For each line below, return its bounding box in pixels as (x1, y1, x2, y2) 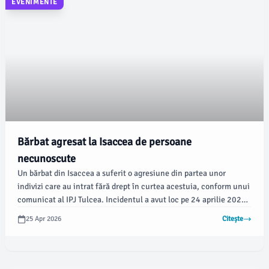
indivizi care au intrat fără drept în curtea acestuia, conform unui (17, 181, 250, 192)
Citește (222, 214, 243, 223)
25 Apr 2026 (26, 214, 61, 223)
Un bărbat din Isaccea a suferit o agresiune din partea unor (17, 168, 226, 178)
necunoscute (17, 152, 76, 165)
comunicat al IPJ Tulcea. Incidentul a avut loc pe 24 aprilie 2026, (17, 195, 249, 205)
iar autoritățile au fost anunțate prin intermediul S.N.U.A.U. (17, 208, 232, 218)
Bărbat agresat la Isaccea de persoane (17, 135, 192, 148)
